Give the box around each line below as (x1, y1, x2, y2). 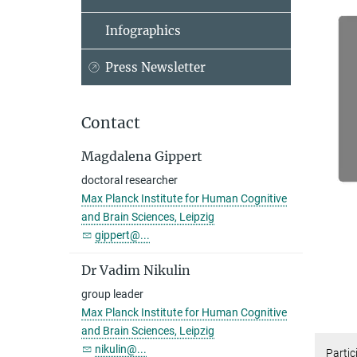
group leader (81, 288, 143, 300)
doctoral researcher (81, 174, 178, 186)
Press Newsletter (105, 60, 206, 75)
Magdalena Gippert (81, 148, 202, 164)
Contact (81, 113, 140, 132)
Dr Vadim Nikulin (81, 262, 190, 278)
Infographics (105, 23, 181, 38)
